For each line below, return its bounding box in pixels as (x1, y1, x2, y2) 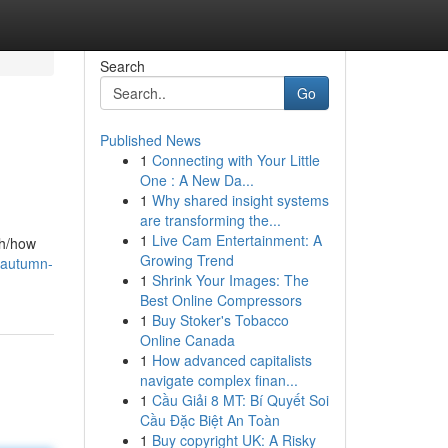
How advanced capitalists (151, 350, 312, 370)
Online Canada (139, 330, 235, 350)
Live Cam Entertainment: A (151, 230, 322, 250)
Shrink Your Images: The (151, 270, 309, 290)
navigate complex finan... (139, 370, 298, 390)
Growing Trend (139, 250, 234, 270)
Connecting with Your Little (151, 150, 320, 170)
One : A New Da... (139, 170, 254, 190)
